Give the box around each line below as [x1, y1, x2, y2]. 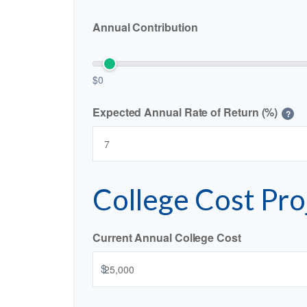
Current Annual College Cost [93, 230, 241, 246]
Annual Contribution [93, 19, 198, 36]
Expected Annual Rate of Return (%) [93, 104, 278, 121]
